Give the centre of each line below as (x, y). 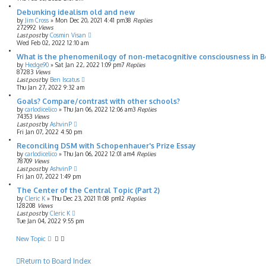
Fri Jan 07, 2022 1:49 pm (49, 176)
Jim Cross (37, 20)
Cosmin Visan (68, 35)
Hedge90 (37, 65)
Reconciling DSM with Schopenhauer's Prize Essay (106, 146)
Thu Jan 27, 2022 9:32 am (50, 87)
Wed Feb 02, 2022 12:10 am (53, 43)
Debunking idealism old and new (76, 12)
